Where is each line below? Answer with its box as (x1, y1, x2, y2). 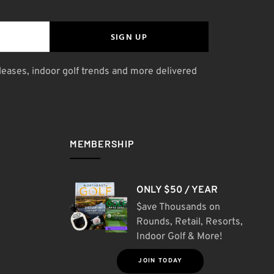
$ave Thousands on (136, 201, 221, 214)
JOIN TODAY (138, 257, 183, 265)
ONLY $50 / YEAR (136, 184, 218, 197)
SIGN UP (110, 29, 147, 43)
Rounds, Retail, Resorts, (136, 216, 243, 229)
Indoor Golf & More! (136, 231, 223, 243)
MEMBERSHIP (70, 138, 135, 150)
